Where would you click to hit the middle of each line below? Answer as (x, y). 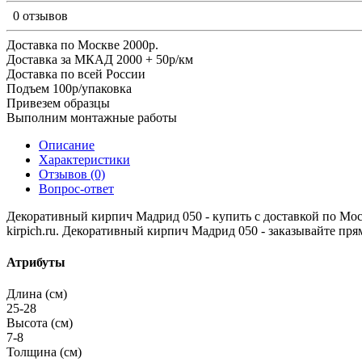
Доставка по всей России (76, 74)
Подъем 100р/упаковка (69, 88)
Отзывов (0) (72, 174)
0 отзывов (40, 15)
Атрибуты (36, 263)
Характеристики (84, 159)
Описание (67, 145)
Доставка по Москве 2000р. (82, 44)
